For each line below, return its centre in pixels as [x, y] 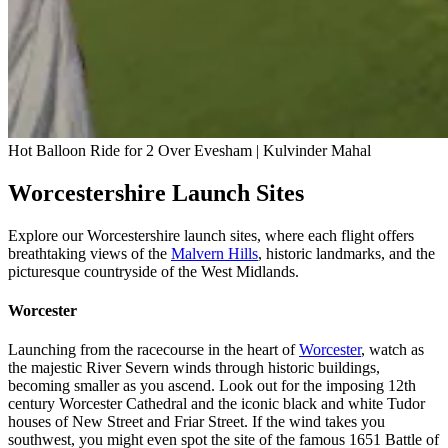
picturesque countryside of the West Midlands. [153, 271]
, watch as [392, 350]
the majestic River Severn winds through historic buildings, [194, 368]
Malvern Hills [214, 253]
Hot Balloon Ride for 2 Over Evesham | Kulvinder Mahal [189, 150]
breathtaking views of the [89, 253]
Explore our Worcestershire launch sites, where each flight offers [211, 235]
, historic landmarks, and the [346, 253]
